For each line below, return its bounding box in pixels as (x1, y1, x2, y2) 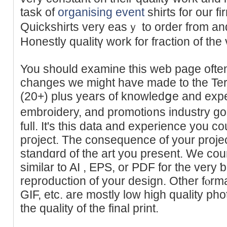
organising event (58, 5, 144, 19)
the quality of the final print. (20, 201, 159, 215)
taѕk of (20, 5, 58, 19)
